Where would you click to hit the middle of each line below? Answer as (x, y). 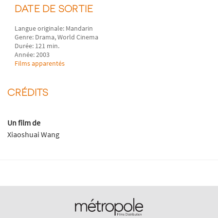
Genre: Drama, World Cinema (57, 37)
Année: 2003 (32, 54)
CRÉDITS (28, 92)
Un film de (24, 122)
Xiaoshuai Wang (33, 134)
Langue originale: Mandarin (54, 28)
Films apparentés (40, 63)
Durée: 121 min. (37, 45)
